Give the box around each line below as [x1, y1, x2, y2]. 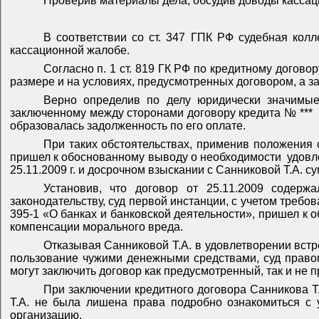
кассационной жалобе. [10, 43, 130, 56]
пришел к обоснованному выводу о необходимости [10, 150, 281, 163]
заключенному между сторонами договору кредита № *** [10, 106, 315, 119]
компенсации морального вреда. [10, 220, 183, 233]
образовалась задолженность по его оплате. [10, 119, 246, 132]
